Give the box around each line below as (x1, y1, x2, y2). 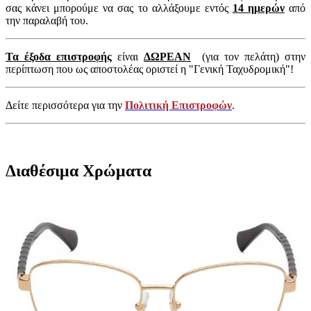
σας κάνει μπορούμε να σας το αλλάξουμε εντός (6, 2, 233, 15)
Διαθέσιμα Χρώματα (6, 162, 151, 180)
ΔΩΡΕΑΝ (144, 51, 191, 63)
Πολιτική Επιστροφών (125, 99, 232, 112)
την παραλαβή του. (6, 15, 88, 27)
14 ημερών (232, 2, 285, 15)
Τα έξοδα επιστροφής (6, 51, 112, 63)
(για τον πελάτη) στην (191, 51, 305, 63)
